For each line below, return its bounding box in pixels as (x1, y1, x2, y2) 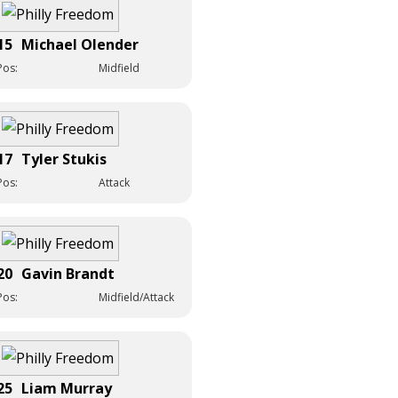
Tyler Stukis (21, 148, 107, 169)
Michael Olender (21, 34, 139, 54)
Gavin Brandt (21, 263, 115, 283)
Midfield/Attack (99, 289, 174, 305)
